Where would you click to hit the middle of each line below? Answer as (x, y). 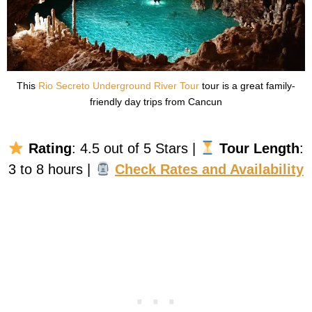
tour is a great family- (247, 86)
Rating (50, 149)
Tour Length (260, 149)
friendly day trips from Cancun (156, 102)
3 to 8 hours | (52, 170)
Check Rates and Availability (209, 170)
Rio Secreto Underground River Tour (119, 86)
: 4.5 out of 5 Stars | (135, 149)
